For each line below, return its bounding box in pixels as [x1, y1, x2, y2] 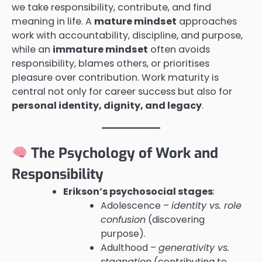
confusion [101, 212, 146, 226]
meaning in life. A [12, 14, 94, 28]
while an [12, 42, 53, 56]
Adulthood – [101, 240, 158, 254]
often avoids [148, 42, 210, 56]
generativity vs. [158, 240, 229, 254]
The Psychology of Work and [27, 143, 219, 163]
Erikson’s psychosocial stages [63, 184, 213, 198]
